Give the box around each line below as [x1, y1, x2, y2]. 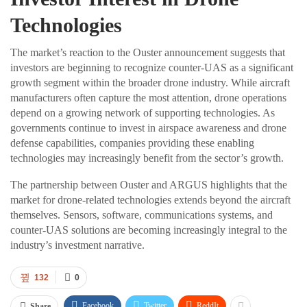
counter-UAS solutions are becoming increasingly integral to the [10, 223, 287, 236]
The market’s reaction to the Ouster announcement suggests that [10, 46, 285, 58]
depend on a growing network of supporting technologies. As [10, 106, 275, 119]
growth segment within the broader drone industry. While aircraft [10, 76, 290, 88]
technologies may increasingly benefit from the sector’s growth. [10, 151, 284, 164]
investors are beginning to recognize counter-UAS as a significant [10, 61, 293, 73]
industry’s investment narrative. [10, 238, 145, 251]
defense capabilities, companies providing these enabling [10, 136, 254, 149]
